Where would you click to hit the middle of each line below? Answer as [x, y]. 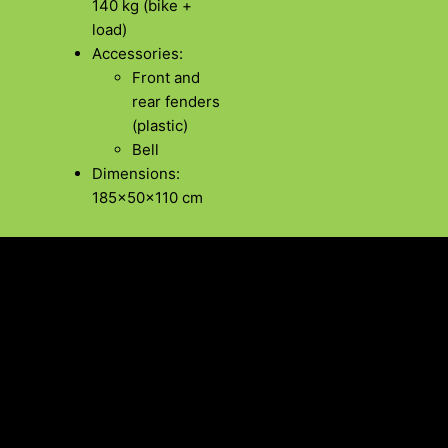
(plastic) [160, 126]
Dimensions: [136, 174]
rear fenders [176, 102]
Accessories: [137, 54]
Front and [166, 78]
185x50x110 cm [147, 198]
